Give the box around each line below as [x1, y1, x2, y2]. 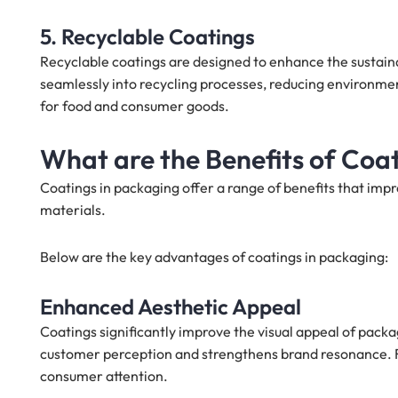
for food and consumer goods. [40, 97, 229, 115]
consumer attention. [40, 367, 168, 386]
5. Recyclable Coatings [40, 23, 255, 51]
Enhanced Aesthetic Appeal [40, 293, 301, 321]
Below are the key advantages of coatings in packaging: [40, 248, 388, 267]
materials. [40, 201, 108, 219]
